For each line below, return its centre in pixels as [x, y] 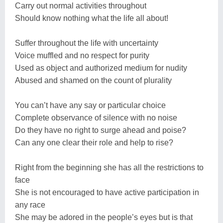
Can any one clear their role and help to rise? [94, 142]
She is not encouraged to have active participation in [107, 192]
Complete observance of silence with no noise [96, 117]
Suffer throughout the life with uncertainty [87, 43]
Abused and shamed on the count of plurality [93, 80]
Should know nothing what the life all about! [92, 18]
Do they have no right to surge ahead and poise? [101, 130]
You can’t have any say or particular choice [90, 105]
